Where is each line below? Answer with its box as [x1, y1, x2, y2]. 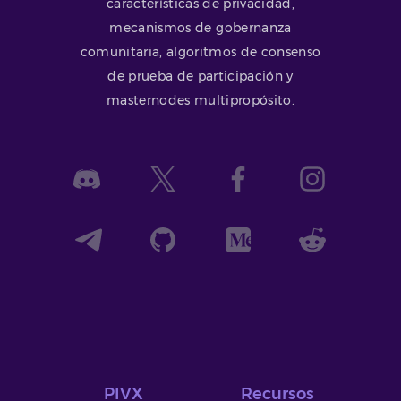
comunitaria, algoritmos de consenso [80, 44, 321, 59]
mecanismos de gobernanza [109, 20, 292, 35]
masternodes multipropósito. [106, 92, 295, 107]
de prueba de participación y [107, 68, 294, 83]
